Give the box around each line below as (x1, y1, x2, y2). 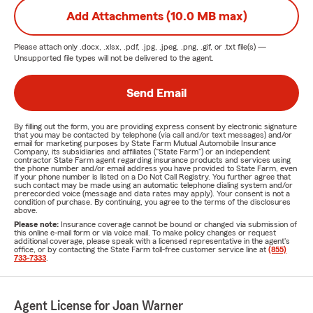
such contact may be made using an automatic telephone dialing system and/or (14, 181, 293, 189)
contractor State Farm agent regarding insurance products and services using (14, 156, 291, 164)
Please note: (14, 220, 61, 228)
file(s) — (235, 43, 266, 51)
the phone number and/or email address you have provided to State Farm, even (14, 164, 297, 173)
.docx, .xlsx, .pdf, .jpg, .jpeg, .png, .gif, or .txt (80, 43, 235, 51)
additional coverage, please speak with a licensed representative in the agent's (14, 237, 290, 245)
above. (14, 206, 38, 214)
